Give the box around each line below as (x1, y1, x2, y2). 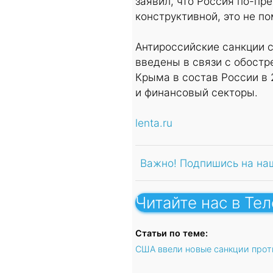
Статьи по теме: (135, 228, 208, 239)
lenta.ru (135, 116, 172, 130)
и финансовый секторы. (135, 86, 258, 99)
